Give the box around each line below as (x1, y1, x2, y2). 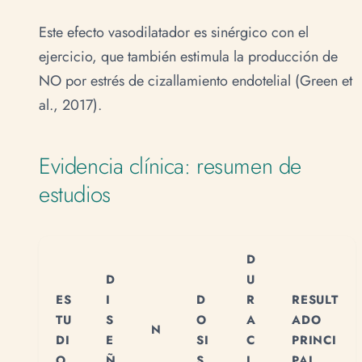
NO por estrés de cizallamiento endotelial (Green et (39, 70, 352, 92)
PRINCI (292, 331, 337, 350)
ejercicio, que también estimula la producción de (39, 46, 338, 68)
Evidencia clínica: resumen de (39, 149, 301, 182)
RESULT (292, 291, 339, 309)
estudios (39, 177, 111, 210)
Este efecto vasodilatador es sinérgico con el (39, 22, 309, 44)
